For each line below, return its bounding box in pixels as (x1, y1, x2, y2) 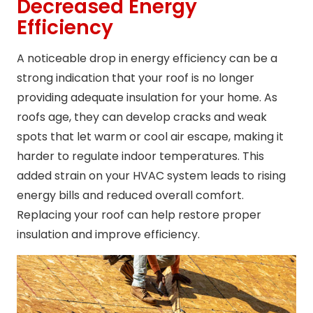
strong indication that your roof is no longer (17, 69, 254, 86)
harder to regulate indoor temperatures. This (17, 147, 264, 164)
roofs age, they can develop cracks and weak (17, 108, 267, 125)
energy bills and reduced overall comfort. (17, 187, 244, 203)
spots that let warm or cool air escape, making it (17, 128, 284, 145)
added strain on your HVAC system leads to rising (17, 167, 286, 184)
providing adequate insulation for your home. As (17, 89, 277, 105)
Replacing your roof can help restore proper (17, 206, 261, 223)
